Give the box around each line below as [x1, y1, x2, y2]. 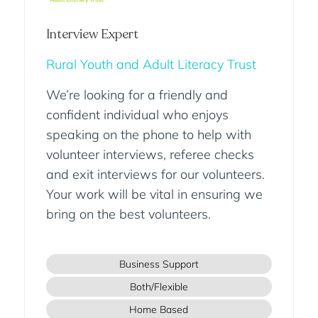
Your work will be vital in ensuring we [45, 186, 263, 203]
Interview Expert [45, 26, 138, 43]
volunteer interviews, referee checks [45, 146, 254, 163]
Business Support [119, 258, 199, 271]
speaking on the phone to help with [45, 126, 251, 143]
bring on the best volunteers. [45, 206, 211, 223]
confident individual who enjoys [45, 106, 229, 124]
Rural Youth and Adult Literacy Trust [45, 56, 256, 73]
